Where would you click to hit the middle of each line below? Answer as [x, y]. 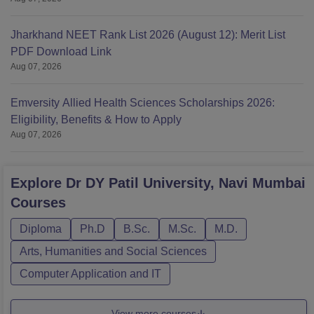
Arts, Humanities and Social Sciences [113, 252]
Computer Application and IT [90, 274]
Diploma [41, 229]
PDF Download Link [61, 52]
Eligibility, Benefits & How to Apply [96, 120]
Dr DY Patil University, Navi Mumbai [186, 183]
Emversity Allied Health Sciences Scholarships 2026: [143, 103]
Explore [38, 183]
